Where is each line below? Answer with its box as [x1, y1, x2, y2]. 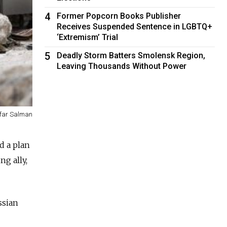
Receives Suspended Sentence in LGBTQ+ [57, 21, 213, 31]
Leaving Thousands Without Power [57, 61, 187, 71]
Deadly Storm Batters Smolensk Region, [57, 50, 206, 60]
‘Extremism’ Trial [57, 32, 119, 42]
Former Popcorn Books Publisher [57, 11, 181, 21]
